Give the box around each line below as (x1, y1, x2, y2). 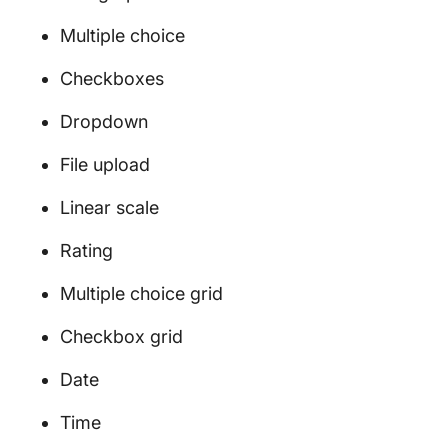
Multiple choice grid (60, 283, 223, 304)
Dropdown (60, 111, 148, 132)
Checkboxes (60, 68, 164, 89)
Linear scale (60, 197, 159, 218)
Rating (60, 240, 113, 261)
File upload (60, 154, 150, 175)
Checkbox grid (60, 326, 183, 347)
